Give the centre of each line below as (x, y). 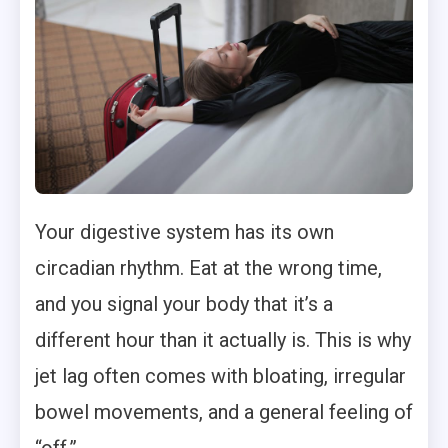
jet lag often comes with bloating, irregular (220, 376)
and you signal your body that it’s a (184, 304)
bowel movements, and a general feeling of (224, 412)
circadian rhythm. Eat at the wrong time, (208, 268)
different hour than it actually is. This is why (223, 340)
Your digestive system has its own (184, 232)
